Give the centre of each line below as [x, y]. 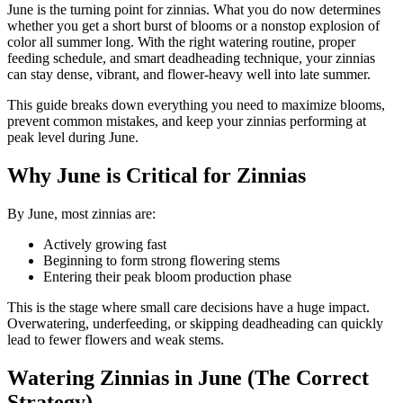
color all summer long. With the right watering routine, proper [181, 42]
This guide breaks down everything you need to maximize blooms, [196, 105]
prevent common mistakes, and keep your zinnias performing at [187, 121]
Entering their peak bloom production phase [167, 277]
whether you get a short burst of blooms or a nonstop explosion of [193, 26]
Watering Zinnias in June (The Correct [188, 377]
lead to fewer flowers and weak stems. [116, 340]
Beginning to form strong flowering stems [161, 261]
